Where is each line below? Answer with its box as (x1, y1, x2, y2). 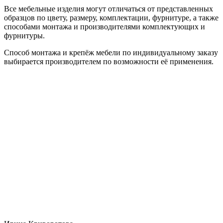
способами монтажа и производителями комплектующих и (4, 22, 205, 31)
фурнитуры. (4, 31, 45, 40)
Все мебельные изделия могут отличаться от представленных (4, 4, 213, 13)
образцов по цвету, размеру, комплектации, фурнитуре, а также (4, 13, 219, 22)
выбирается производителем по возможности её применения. (4, 57, 214, 66)
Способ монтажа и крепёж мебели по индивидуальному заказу (4, 48, 218, 57)
